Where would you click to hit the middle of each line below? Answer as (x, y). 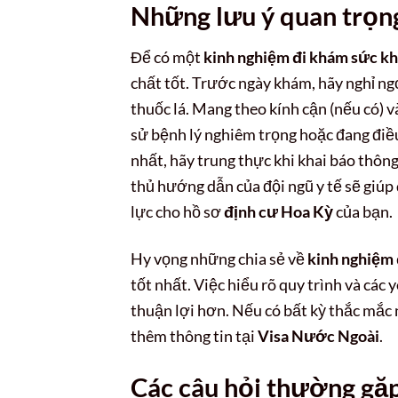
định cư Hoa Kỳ (279, 212)
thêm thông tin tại (194, 335)
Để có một (167, 57)
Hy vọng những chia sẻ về (219, 258)
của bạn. (363, 212)
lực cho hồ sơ (177, 212)
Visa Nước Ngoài (318, 335)
